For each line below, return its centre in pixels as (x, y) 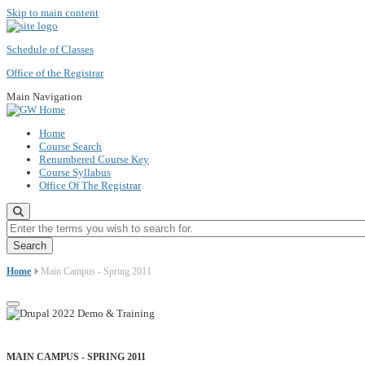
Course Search (70, 146)
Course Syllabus (75, 172)
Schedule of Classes (50, 49)
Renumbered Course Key (94, 159)
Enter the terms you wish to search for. (89, 225)
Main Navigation (44, 97)
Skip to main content (53, 13)
